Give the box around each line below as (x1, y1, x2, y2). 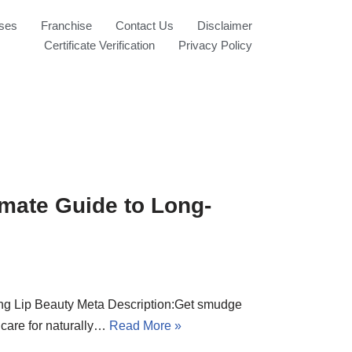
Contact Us (115, 19, 174, 32)
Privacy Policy (178, 38, 252, 52)
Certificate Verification (43, 38, 155, 52)
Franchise (40, 19, 92, 32)
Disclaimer (196, 19, 252, 32)
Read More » (109, 318, 181, 332)
